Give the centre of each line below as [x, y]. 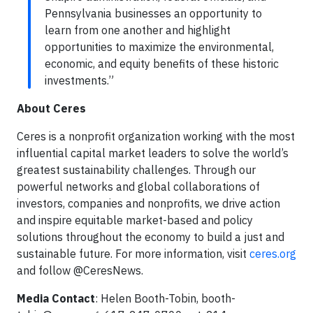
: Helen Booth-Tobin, [148, 298]
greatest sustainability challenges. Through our [136, 170]
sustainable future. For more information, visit [133, 254]
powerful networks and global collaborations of [138, 187]
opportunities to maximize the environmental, [159, 47]
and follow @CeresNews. [80, 270]
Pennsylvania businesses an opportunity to [153, 13]
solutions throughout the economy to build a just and [151, 237]
